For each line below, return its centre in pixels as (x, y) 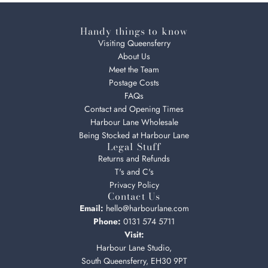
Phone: (107, 221)
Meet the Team (134, 69)
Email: (91, 208)
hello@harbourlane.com (146, 208)
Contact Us (134, 196)
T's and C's (134, 172)
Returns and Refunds (134, 159)
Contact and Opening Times (134, 109)
